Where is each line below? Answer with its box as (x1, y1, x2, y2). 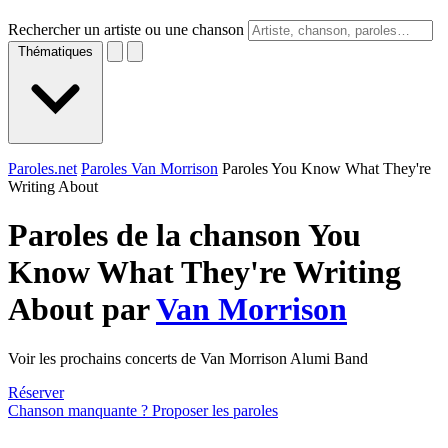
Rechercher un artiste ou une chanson (8, 21, 244, 38)
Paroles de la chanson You (8, 217, 361, 254)
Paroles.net (8, 160, 77, 177)
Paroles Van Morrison (81, 160, 218, 177)
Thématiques (18, 44, 93, 59)
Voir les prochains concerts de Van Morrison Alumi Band (8, 349, 368, 367)
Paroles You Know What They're (222, 160, 431, 177)
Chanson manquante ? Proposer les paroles (8, 401, 278, 419)
